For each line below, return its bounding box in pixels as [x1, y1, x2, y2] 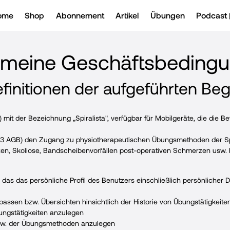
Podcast [196, 10, 227, 20]
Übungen [150, 10, 185, 20]
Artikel [116, 10, 139, 20]
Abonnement [55, 10, 104, 20]
